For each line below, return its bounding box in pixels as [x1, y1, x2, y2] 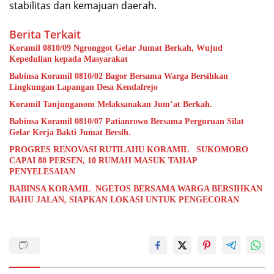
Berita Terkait [9, 26, 81, 42]
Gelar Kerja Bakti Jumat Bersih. [9, 127, 131, 137]
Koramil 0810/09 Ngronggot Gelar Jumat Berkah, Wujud [9, 43, 223, 53]
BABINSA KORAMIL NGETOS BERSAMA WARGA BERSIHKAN [9, 183, 262, 193]
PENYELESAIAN [9, 166, 75, 176]
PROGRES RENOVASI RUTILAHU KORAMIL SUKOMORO [9, 144, 248, 154]
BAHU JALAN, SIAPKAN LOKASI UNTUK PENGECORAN [9, 194, 239, 204]
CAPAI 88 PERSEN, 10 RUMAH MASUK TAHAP [9, 155, 198, 165]
